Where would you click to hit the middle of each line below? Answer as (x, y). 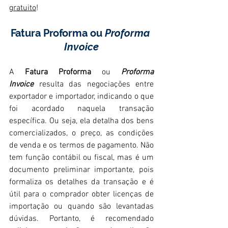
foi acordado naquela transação (81, 109)
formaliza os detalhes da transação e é (81, 182)
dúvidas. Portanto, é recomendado (81, 219)
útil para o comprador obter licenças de (81, 195)
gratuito (23, 8)
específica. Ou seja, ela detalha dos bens (81, 121)
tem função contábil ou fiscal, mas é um (81, 158)
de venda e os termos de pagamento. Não (81, 146)
